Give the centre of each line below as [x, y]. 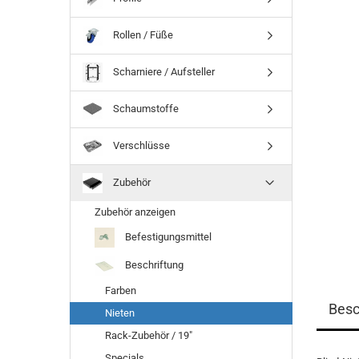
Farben [119, 290]
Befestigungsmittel [167, 236]
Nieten [119, 313]
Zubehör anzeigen [135, 212]
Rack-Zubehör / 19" [147, 335]
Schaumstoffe [145, 108]
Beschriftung [153, 264]
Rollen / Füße [142, 34]
